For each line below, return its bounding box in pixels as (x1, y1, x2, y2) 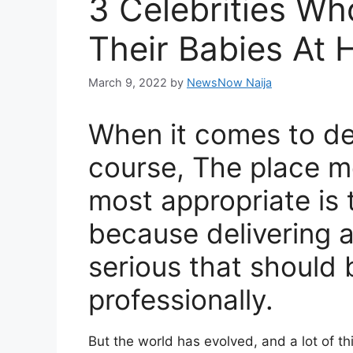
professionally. (88, 282, 273, 316)
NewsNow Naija (187, 75, 272, 89)
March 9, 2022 (88, 75, 167, 89)
